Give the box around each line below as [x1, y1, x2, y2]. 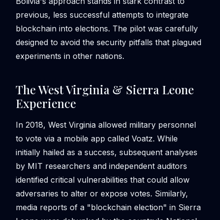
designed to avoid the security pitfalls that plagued [16, 37, 201, 47]
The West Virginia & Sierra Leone [16, 81, 194, 97]
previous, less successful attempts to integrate [16, 9, 189, 20]
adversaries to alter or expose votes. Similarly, [16, 188, 188, 198]
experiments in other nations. [16, 51, 124, 61]
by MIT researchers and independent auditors [16, 161, 187, 171]
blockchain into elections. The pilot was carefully [16, 23, 198, 33]
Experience [16, 95, 76, 111]
